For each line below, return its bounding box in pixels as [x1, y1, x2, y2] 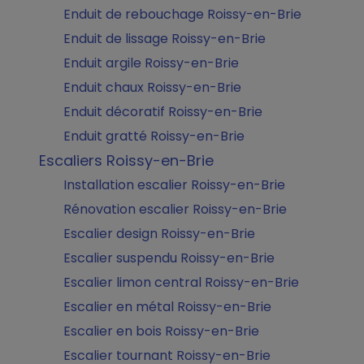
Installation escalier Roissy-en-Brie [63, 175, 285, 194]
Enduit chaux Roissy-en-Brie [63, 78, 241, 97]
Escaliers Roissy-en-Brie [39, 150, 214, 171]
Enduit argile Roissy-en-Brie [63, 54, 239, 72]
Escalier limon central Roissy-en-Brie [63, 273, 299, 292]
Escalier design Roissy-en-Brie [63, 224, 255, 243]
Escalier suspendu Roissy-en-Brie [63, 249, 275, 267]
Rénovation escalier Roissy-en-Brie [63, 200, 287, 219]
